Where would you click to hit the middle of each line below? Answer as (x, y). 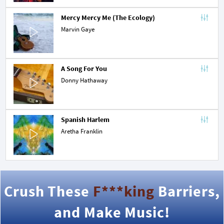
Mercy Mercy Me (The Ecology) (108, 17)
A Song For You (84, 68)
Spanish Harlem (85, 119)
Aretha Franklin (82, 131)
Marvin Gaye (78, 29)
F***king (123, 191)
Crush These (48, 191)
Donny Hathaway (84, 80)
